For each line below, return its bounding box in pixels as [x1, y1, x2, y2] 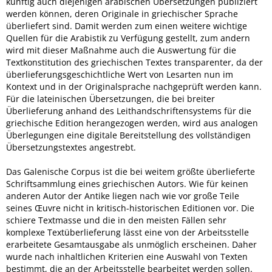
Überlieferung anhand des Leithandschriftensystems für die [6, 105, 251, 117]
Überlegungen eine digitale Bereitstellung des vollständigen [6, 129, 251, 141]
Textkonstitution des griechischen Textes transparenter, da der [6, 56, 263, 68]
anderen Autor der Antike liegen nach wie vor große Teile [6, 190, 239, 202]
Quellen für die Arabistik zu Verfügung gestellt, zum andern [6, 32, 250, 44]
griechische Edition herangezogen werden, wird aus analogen [6, 117, 258, 129]
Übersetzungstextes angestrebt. [6, 141, 136, 153]
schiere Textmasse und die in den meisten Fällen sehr [6, 214, 226, 226]
